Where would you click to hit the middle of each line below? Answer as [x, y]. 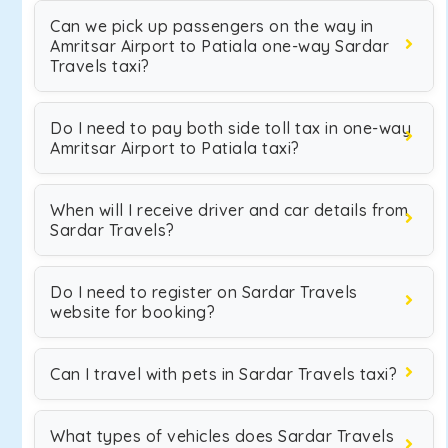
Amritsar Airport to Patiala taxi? [175, 148]
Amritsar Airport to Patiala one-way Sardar [219, 46]
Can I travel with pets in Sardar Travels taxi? [223, 374]
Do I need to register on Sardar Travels [204, 292]
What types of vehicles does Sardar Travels [222, 436]
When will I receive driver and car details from [229, 210]
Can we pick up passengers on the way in [212, 26]
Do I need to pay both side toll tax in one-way [230, 128]
